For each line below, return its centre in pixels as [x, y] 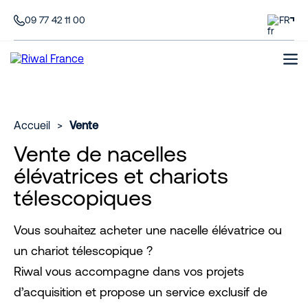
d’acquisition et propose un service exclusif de [141, 292]
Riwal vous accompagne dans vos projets [129, 271]
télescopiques [83, 198]
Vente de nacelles [100, 154]
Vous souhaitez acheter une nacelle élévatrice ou [148, 230]
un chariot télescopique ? [83, 251]
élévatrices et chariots [121, 176]
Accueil [32, 125]
